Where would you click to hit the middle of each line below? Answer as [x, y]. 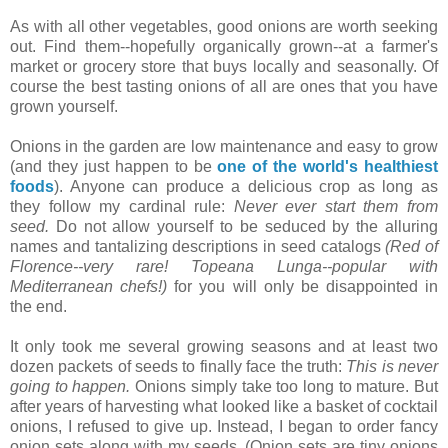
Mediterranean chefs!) [89, 286]
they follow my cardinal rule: [122, 206]
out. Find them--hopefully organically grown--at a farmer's [224, 46]
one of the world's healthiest [328, 166]
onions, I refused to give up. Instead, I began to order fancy [224, 426]
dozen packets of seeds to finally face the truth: [178, 366]
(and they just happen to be [114, 166]
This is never [392, 366]
